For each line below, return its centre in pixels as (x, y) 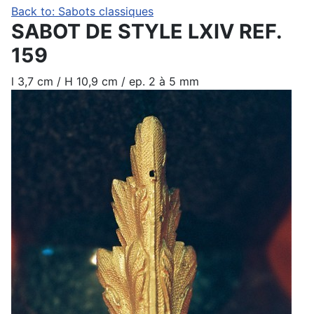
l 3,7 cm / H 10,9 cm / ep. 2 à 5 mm (105, 82)
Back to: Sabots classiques (82, 12)
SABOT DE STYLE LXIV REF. (146, 32)
